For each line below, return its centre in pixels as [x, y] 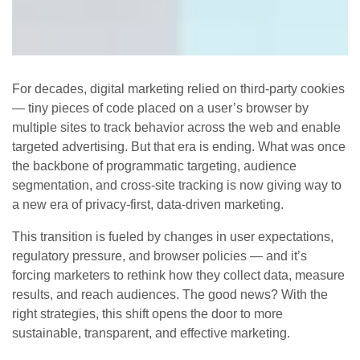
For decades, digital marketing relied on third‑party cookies [178, 89]
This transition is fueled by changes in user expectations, [173, 237]
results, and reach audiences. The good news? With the [170, 295]
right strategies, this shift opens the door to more [147, 314]
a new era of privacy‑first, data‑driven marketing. [148, 205]
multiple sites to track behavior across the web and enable [176, 128]
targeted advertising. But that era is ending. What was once [179, 147]
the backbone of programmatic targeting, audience [154, 166]
